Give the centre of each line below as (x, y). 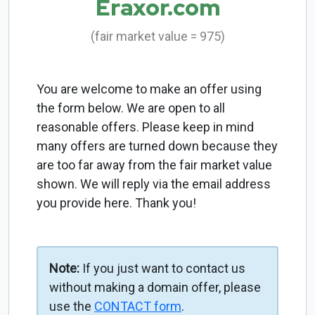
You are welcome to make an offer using (149, 89)
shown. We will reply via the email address (154, 184)
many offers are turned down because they (157, 146)
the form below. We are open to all (131, 108)
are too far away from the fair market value (155, 165)
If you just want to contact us (163, 269)
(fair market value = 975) (157, 37)
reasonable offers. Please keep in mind (146, 127)
